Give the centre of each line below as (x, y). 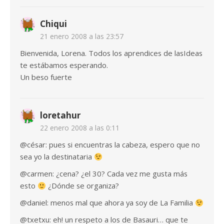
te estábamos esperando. (64, 65)
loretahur (60, 115)
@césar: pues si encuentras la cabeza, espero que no (110, 145)
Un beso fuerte (46, 77)
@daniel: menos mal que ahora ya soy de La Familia (107, 203)
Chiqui (53, 24)
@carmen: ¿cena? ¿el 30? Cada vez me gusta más (104, 174)
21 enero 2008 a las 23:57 (82, 36)
